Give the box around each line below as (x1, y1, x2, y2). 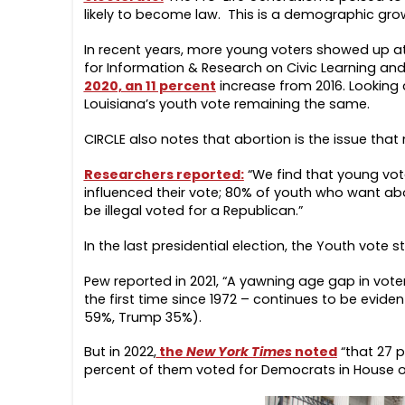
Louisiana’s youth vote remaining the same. (83, 94, 370, 113)
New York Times (185, 343, 295, 362)
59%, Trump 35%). (83, 307, 202, 326)
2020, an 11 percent (83, 76, 216, 95)
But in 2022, (83, 343, 156, 362)
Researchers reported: (83, 165, 244, 184)
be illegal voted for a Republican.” (83, 201, 303, 220)
